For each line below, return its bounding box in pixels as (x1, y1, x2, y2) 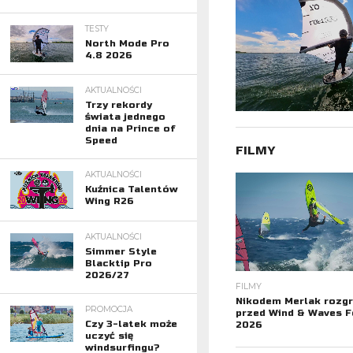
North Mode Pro (84, 38, 169, 50)
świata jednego (84, 110, 165, 122)
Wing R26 (84, 195, 134, 206)
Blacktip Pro (84, 257, 152, 269)
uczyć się (84, 329, 133, 341)
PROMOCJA (84, 303, 132, 314)
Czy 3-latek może (84, 318, 177, 329)
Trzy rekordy (84, 98, 152, 110)
